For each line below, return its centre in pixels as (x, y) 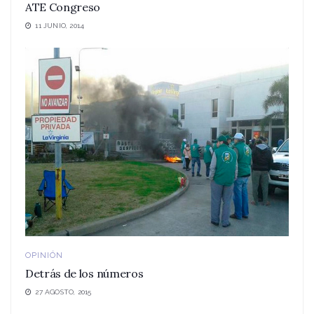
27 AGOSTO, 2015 (62, 292)
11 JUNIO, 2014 (59, 26)
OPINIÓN (44, 256)
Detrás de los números (84, 274)
